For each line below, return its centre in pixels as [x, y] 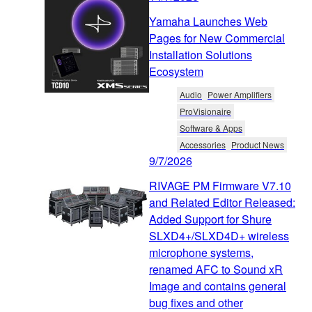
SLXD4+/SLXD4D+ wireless [219, 236]
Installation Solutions [201, 55]
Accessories [203, 145]
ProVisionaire [205, 111]
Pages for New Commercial [217, 38]
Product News [258, 145]
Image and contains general [218, 286]
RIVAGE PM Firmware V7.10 [220, 186]
